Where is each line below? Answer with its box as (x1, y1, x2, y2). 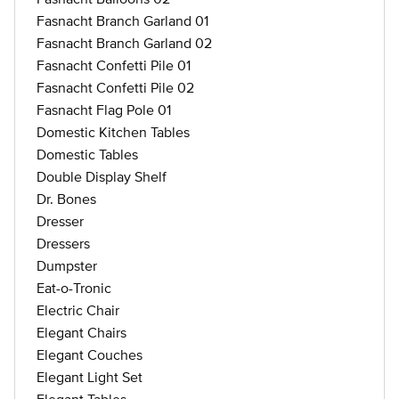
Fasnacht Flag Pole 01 (37, 102, 171, 118)
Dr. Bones (37, 191, 96, 207)
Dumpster (37, 257, 97, 273)
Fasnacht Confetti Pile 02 (37, 79, 194, 95)
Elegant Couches (37, 346, 142, 362)
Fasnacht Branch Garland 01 (37, 12, 208, 28)
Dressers (37, 235, 90, 251)
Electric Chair (37, 302, 119, 318)
